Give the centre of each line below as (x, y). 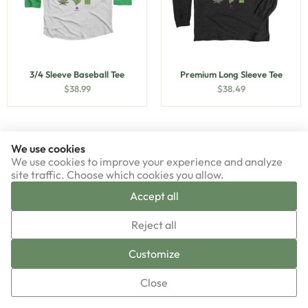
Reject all (154, 225)
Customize (154, 254)
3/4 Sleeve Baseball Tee (77, 74)
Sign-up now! (154, 243)
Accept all (154, 196)
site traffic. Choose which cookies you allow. (118, 175)
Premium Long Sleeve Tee (231, 74)
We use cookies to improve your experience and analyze (147, 162)
